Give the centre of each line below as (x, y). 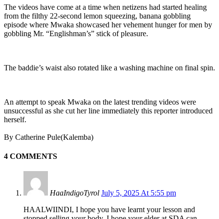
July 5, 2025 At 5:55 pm (139, 193)
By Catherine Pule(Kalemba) (49, 137)
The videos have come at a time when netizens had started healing (105, 7)
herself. (15, 119)
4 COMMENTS (31, 156)
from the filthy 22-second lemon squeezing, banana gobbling (97, 16)
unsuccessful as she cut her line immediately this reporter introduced (108, 110)
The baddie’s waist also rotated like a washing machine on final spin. (109, 67)
